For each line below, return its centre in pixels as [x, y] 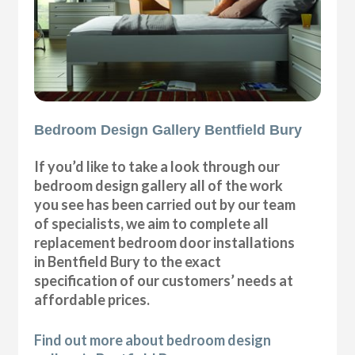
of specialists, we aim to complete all [152, 224]
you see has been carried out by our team [165, 205]
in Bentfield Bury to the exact [128, 262]
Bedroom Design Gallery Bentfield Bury [168, 130]
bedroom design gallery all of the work [159, 186]
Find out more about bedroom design [153, 340]
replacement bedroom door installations [165, 243]
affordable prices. [92, 300]
